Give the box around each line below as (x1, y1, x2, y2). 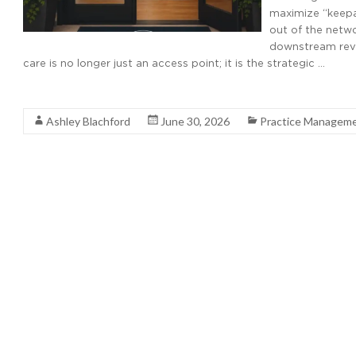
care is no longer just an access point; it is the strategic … (23, 57, 325, 68)
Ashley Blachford (46, 114, 130, 128)
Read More (23, 86, 79, 97)
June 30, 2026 (161, 114, 230, 128)
